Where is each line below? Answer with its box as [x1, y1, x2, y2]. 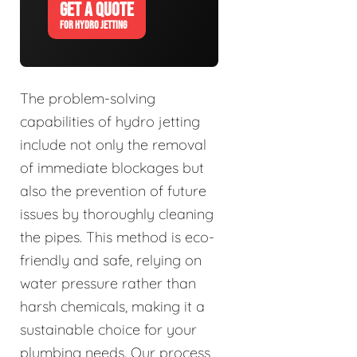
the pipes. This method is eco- [20, 228, 214, 247]
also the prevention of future [20, 182, 206, 201]
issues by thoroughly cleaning [20, 205, 214, 224]
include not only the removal [20, 135, 206, 155]
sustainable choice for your [20, 320, 197, 339]
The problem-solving [20, 89, 155, 108]
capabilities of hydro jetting [20, 112, 200, 131]
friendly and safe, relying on [20, 251, 202, 270]
